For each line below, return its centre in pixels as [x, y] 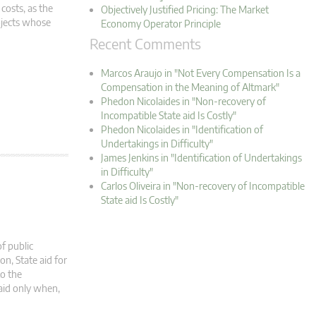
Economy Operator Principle [161, 24]
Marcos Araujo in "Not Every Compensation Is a [201, 73]
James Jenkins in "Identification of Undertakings [201, 158]
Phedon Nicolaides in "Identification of [182, 130]
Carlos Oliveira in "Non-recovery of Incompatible [203, 186]
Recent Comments [145, 44]
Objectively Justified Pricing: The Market [185, 10]
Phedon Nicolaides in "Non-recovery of [183, 102]
